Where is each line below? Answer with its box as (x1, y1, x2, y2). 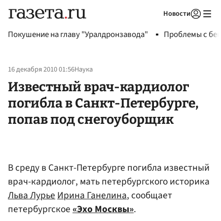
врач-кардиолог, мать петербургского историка (8, 174, 210, 188)
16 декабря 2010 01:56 (8, 64, 74, 75)
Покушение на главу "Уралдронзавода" (8, 29, 148, 40)
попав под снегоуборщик (8, 111, 174, 127)
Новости (163, 8, 190, 19)
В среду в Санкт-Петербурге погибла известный (8, 160, 210, 175)
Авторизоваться (132, 22, 179, 31)
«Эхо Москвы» (73, 202, 134, 216)
